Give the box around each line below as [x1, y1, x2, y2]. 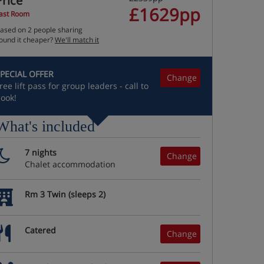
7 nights [25, 147, 57, 158]
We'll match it [55, 35, 99, 45]
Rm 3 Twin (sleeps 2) [25, 189, 105, 200]
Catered [25, 225, 56, 236]
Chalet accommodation [25, 159, 115, 170]
